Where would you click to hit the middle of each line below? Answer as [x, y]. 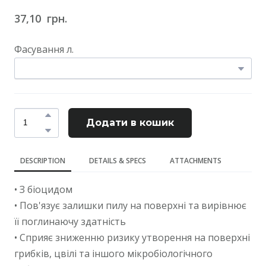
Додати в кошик [130, 122]
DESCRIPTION [43, 160]
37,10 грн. [41, 18]
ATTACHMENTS [196, 160]
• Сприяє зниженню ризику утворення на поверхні [132, 237]
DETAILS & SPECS [118, 160]
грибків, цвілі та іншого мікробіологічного [113, 253]
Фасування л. [44, 49]
